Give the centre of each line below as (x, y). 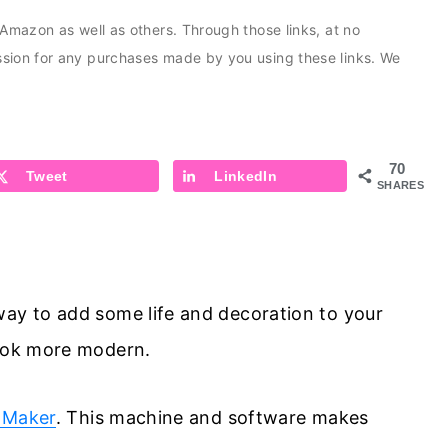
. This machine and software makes (212, 417)
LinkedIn (246, 175)
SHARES (401, 184)
